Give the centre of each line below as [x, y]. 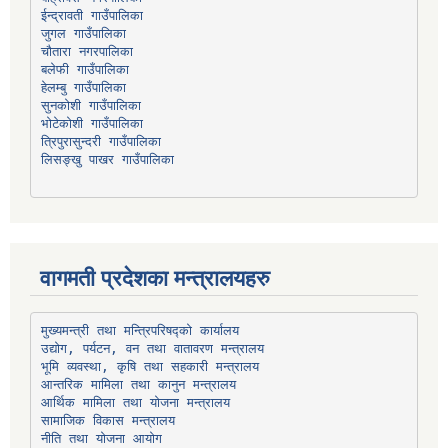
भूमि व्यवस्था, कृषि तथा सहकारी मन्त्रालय [149, 367]
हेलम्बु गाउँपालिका [83, 88]
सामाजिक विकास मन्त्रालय [107, 421]
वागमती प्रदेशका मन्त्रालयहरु [155, 278]
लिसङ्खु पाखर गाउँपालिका [107, 160]
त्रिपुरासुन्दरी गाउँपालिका [100, 142]
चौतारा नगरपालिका [86, 52]
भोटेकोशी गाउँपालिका [91, 124]
